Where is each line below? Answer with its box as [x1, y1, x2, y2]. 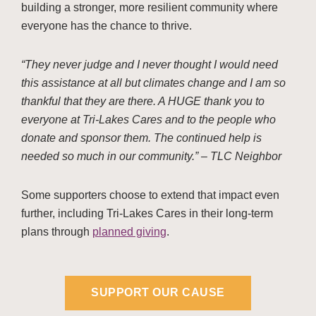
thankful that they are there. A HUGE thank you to [21, 95, 265, 108]
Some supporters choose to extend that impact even [21, 189, 279, 202]
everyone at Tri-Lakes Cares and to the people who [21, 114, 276, 126]
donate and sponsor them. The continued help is [21, 132, 262, 145]
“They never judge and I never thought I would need [21, 59, 278, 71]
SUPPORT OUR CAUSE [91, 286, 225, 299]
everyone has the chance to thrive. [21, 20, 192, 32]
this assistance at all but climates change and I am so [21, 77, 286, 90]
